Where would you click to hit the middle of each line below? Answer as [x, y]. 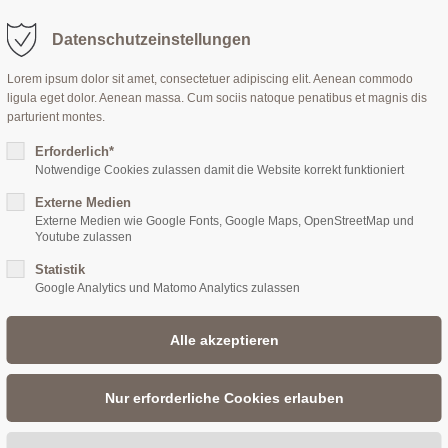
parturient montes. [55, 117]
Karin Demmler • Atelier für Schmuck [178, 429]
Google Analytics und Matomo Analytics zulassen [167, 288]
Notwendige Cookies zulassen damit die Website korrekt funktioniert [219, 170]
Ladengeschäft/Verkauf [177, 373]
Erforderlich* [74, 151]
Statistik [59, 269]
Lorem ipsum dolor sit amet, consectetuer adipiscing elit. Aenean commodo [209, 79]
